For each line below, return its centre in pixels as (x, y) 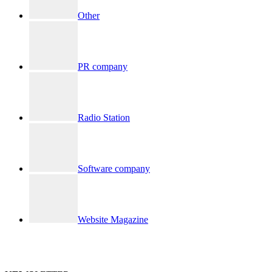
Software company (114, 169)
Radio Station (104, 118)
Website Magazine (113, 220)
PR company (103, 67)
